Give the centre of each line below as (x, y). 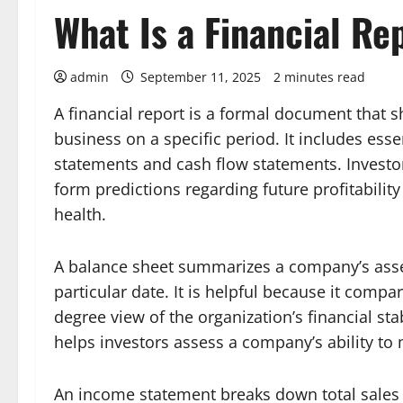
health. (80, 214)
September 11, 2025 (201, 77)
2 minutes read (319, 77)
